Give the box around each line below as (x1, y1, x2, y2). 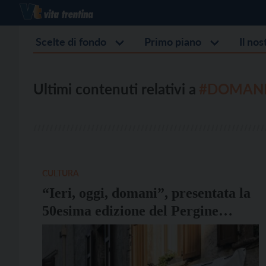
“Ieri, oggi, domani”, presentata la (42, 185, 251, 201)
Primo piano (144, 35, 201, 48)
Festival (42, 221, 90, 236)
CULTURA (42, 168, 79, 178)
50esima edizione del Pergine (42, 203, 218, 218)
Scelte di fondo (36, 35, 106, 48)
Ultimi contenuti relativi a (33, 80, 196, 97)
